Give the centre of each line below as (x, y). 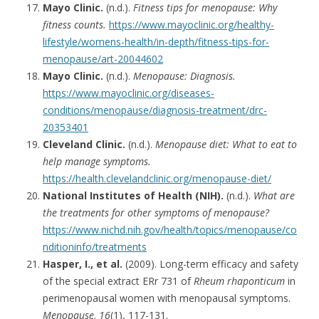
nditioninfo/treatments (95, 246)
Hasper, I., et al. (83, 263)
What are (274, 195)
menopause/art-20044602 (103, 58)
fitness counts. (74, 24)
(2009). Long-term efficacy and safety (210, 263)
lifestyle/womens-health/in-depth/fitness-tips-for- (156, 41)
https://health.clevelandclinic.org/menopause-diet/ (157, 178)
